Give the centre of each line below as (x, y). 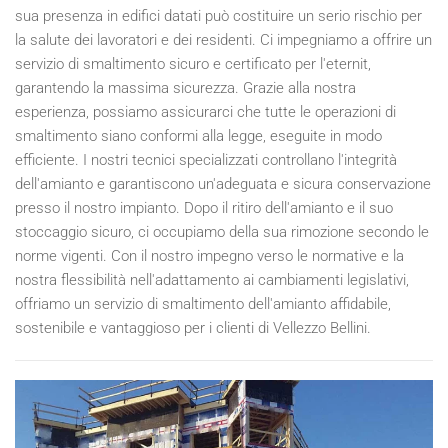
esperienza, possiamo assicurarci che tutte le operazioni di (205, 111)
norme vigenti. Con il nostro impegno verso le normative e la (209, 255)
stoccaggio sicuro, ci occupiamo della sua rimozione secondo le (222, 231)
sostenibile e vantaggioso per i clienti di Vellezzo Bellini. (193, 327)
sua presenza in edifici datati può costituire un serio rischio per (218, 15)
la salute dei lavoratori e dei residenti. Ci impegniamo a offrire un (223, 39)
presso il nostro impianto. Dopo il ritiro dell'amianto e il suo (204, 207)
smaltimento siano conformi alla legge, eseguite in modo (198, 135)
